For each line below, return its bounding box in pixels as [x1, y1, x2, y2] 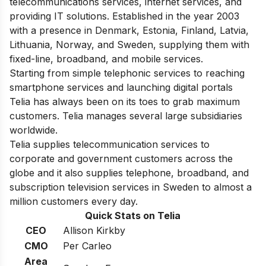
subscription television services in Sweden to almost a [9, 180, 252, 193]
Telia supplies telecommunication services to [9, 138, 210, 150]
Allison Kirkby [63, 224, 125, 236]
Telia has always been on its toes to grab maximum [9, 95, 240, 107]
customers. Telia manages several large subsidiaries [9, 109, 242, 122]
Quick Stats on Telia [85, 209, 180, 221]
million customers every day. [9, 195, 138, 207]
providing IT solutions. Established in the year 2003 [9, 9, 239, 22]
